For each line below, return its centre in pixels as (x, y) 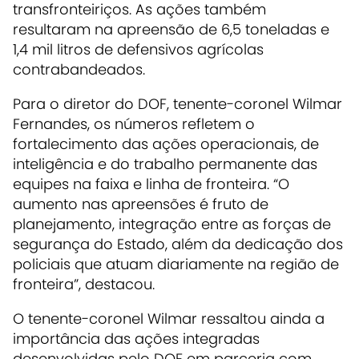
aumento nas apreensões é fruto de (141, 204)
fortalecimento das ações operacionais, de (166, 144)
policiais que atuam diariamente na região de (176, 264)
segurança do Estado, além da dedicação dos (178, 244)
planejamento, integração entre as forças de (172, 224)
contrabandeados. (79, 70)
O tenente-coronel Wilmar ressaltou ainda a (169, 319)
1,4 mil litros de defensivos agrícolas (138, 50)
